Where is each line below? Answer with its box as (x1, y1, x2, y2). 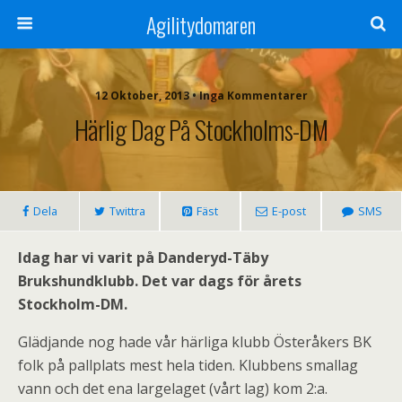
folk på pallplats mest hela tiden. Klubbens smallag (18, 355, 358, 375)
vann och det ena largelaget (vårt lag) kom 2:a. (18, 379, 328, 398)
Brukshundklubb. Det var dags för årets (18, 271, 301, 291)
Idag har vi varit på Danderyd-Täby (18, 248, 268, 267)
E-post (272, 203, 306, 219)
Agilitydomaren (146, 8, 256, 40)
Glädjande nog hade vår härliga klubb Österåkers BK (18, 332, 371, 352)
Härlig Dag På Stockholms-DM (74, 110, 328, 148)
